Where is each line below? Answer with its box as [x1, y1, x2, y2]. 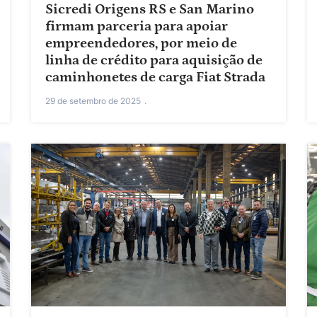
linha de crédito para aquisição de [45, 52, 263, 69]
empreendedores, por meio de [45, 35, 237, 52]
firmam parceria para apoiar [45, 18, 228, 35]
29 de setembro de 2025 [45, 96, 141, 107]
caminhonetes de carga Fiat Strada [45, 69, 265, 86]
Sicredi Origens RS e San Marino [45, 1, 254, 18]
